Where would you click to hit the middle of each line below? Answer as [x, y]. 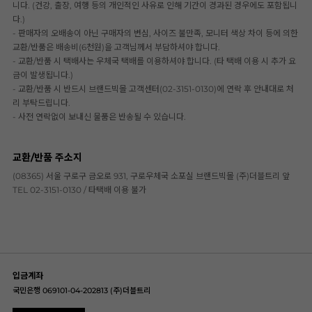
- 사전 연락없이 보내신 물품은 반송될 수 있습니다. [99, 117]
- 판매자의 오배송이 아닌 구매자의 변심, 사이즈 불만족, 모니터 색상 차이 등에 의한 [155, 33]
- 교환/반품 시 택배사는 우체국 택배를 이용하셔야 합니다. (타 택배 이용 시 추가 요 [154, 61]
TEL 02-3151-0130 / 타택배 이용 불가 [79, 190]
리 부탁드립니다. [41, 103]
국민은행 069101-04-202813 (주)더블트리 [81, 291]
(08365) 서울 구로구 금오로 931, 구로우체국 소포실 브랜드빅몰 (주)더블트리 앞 [151, 176]
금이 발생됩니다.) [43, 75]
